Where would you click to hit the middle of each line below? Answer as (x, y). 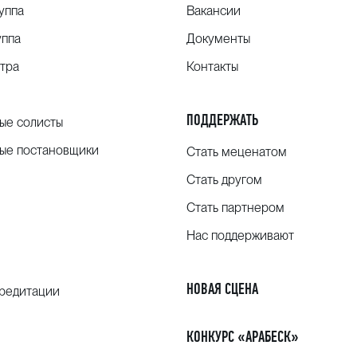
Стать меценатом (236, 152)
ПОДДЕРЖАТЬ (222, 120)
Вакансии (213, 11)
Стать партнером (235, 208)
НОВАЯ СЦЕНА (222, 289)
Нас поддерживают (240, 235)
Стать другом (224, 180)
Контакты (212, 67)
